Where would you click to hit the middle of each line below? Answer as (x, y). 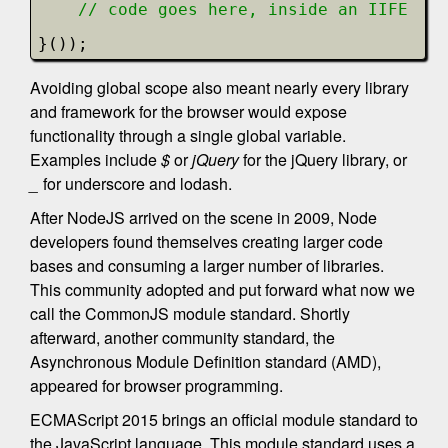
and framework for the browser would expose (188, 111)
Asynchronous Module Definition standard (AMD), (205, 361)
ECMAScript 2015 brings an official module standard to (224, 419)
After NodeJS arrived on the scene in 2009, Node (203, 217)
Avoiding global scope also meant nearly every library (219, 87)
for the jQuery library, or (323, 159)
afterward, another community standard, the (182, 337)
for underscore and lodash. (135, 183)
